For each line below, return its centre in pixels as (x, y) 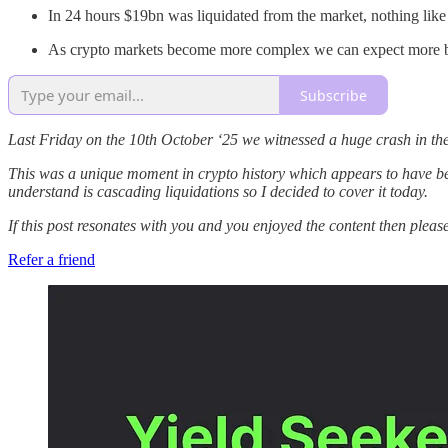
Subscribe (333, 95)
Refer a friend (51, 260)
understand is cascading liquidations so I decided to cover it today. (218, 192)
